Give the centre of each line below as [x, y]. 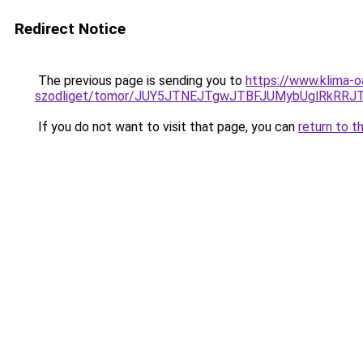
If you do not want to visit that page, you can [167, 127]
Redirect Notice [70, 29]
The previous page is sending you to [140, 81]
